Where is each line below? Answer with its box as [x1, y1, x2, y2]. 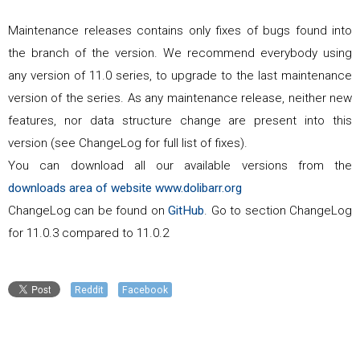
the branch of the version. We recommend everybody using [8, 46, 352, 61]
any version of [8, 68, 89, 84]
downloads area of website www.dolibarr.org [8, 181, 242, 196]
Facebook [122, 284, 168, 297]
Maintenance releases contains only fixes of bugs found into [8, 23, 352, 39]
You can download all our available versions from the [8, 158, 352, 174]
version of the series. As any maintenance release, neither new [8, 91, 352, 106]
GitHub [168, 203, 205, 219]
